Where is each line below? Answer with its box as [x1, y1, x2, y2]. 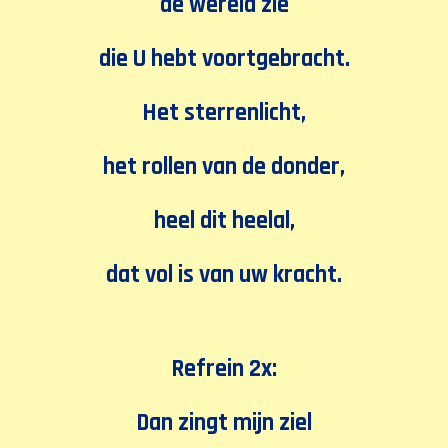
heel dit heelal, [153, 205, 295, 237]
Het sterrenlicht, [142, 97, 306, 129]
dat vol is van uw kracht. [106, 259, 342, 291]
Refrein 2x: [171, 353, 277, 385]
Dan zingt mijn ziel [136, 407, 312, 439]
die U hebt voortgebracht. [98, 43, 350, 75]
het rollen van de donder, [103, 151, 345, 183]
